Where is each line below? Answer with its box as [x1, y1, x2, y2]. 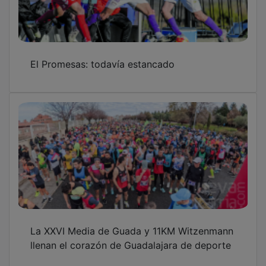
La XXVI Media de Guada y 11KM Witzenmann [30, 217, 233, 229]
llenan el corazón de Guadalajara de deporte [30, 231, 231, 243]
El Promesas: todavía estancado [30, 50, 175, 62]
